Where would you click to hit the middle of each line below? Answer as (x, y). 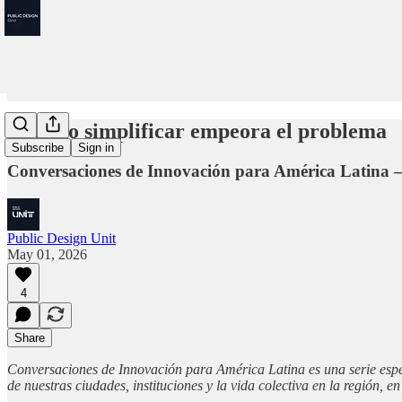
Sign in (96, 148)
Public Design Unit (61, 238)
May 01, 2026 (47, 254)
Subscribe (38, 148)
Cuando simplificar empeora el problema (197, 131)
